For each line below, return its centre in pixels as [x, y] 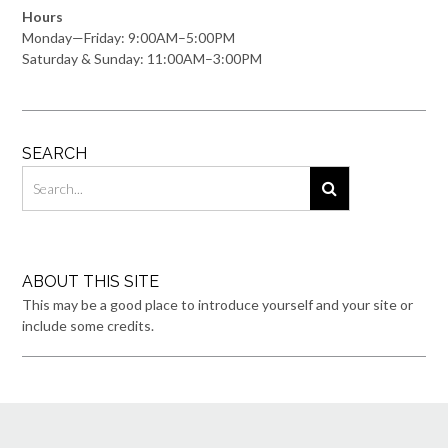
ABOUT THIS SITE [90, 281]
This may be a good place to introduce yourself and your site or [217, 304]
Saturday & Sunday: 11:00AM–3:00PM [142, 58]
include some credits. [88, 325]
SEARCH [54, 153]
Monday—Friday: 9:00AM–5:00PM [128, 37]
